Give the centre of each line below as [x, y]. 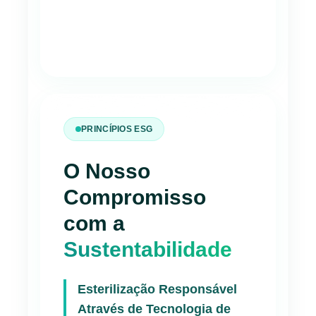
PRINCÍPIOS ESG [117, 129]
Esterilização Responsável [157, 289]
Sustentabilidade [148, 249]
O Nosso [107, 171]
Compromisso [135, 197]
